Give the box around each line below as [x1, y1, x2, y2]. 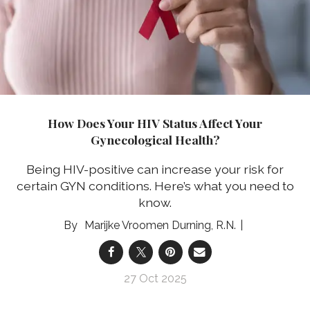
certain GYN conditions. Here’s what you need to [16, 178, 294, 193]
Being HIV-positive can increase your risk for [26, 161, 284, 176]
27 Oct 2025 [123, 271, 187, 285]
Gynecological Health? [90, 131, 220, 148]
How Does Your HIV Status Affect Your [48, 115, 262, 131]
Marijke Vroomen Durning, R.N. [84, 218, 236, 232]
